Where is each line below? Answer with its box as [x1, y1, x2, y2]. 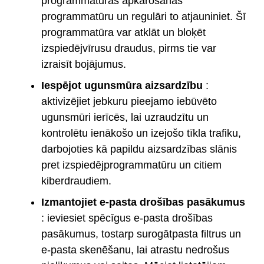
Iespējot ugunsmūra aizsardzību [41, 79, 203, 91]
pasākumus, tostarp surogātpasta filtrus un [41, 227, 241, 240]
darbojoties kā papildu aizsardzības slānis [41, 143, 237, 155]
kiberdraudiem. [41, 174, 111, 187]
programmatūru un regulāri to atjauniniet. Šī [41, 10, 246, 22]
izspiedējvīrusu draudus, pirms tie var [41, 42, 216, 54]
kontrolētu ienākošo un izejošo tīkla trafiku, [41, 127, 241, 139]
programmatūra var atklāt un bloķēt [41, 26, 206, 38]
